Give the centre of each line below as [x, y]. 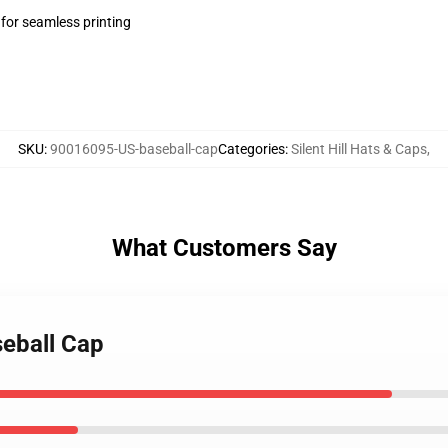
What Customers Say [224, 248]
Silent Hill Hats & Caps [359, 149]
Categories [251, 149]
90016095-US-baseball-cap [134, 149]
